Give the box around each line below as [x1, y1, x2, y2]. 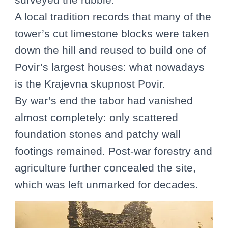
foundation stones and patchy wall [15, 128, 181, 140]
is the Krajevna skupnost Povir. [15, 78, 165, 90]
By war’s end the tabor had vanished [15, 95, 193, 107]
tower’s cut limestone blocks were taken [15, 27, 209, 40]
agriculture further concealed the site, [15, 162, 196, 174]
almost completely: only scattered [15, 111, 178, 124]
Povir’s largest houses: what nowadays [15, 61, 205, 73]
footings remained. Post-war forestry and [15, 145, 212, 157]
